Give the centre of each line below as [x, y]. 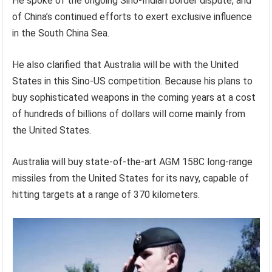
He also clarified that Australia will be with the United [126, 65]
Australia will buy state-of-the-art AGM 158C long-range [133, 162]
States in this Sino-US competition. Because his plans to [133, 81]
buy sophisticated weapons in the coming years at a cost [134, 97]
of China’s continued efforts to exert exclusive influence [132, 17]
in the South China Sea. [61, 33]
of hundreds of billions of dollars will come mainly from [129, 114]
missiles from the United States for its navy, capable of [131, 178]
